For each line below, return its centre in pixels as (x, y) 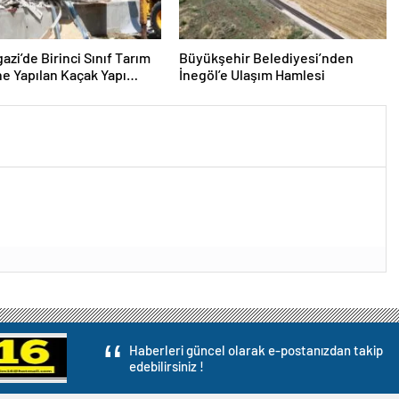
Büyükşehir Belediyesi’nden (266, 57)
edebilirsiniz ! (167, 366)
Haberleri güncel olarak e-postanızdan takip (256, 350)
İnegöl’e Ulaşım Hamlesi (252, 74)
